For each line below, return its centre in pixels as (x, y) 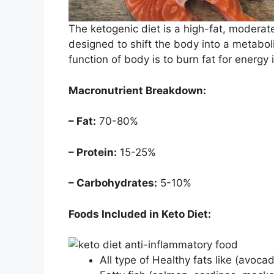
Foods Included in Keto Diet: (141, 214)
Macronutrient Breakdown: (139, 90)
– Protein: (93, 152)
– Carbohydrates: (113, 183)
